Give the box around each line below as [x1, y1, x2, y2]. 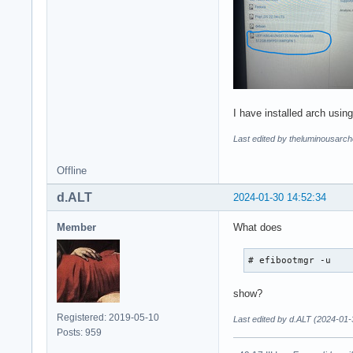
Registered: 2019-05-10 [57, 311, 159, 323]
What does [233, 221, 282, 233]
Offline [57, 164, 87, 176]
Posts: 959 [57, 326, 102, 338]
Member [57, 221, 96, 233]
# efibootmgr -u [248, 255, 332, 265]
